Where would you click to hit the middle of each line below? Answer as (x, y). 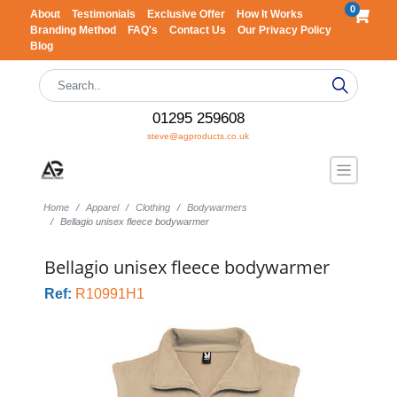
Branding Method (74, 30)
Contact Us (198, 30)
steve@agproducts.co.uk (198, 136)
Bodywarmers (217, 207)
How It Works (269, 14)
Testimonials (105, 14)
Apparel (102, 207)
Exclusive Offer (187, 14)
